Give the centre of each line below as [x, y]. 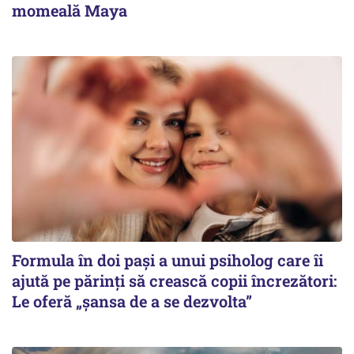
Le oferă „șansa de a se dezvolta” [132, 301]
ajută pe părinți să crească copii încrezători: [174, 281]
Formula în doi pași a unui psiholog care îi [168, 260]
